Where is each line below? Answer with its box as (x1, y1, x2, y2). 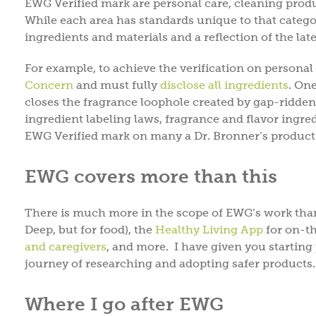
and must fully (73, 78, 160, 91)
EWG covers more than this (25, 165, 277, 187)
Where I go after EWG (25, 293, 224, 315)
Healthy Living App (155, 223, 263, 236)
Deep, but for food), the (25, 223, 155, 236)
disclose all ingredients (160, 78, 288, 91)
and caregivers (25, 240, 107, 253)
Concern (25, 78, 73, 91)
